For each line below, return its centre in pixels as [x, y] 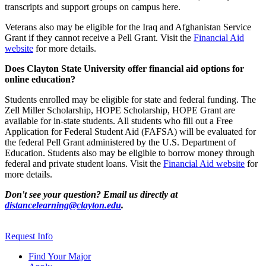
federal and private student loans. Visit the [84, 164]
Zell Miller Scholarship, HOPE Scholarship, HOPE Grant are [120, 110]
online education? [40, 80]
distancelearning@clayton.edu [63, 205]
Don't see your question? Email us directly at [91, 195]
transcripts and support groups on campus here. [93, 7]
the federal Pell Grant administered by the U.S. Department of [120, 142]
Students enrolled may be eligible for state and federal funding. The [130, 100]
